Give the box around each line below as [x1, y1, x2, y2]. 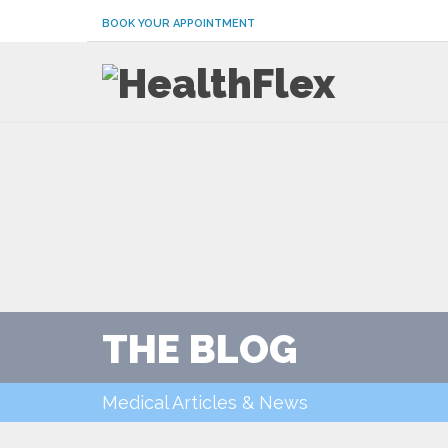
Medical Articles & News [102, 391, 308, 413]
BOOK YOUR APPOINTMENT [102, 17, 255, 30]
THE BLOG [102, 325, 297, 372]
